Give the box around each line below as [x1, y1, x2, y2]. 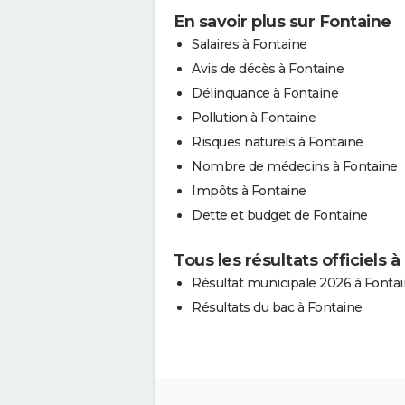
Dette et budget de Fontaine [192, 206, 368, 223]
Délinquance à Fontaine [192, 84, 338, 101]
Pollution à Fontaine [192, 108, 316, 126]
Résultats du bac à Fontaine [192, 298, 363, 316]
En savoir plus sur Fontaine [174, 11, 391, 32]
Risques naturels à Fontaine [192, 133, 363, 150]
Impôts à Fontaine [192, 182, 306, 199]
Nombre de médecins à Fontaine [192, 157, 398, 174]
